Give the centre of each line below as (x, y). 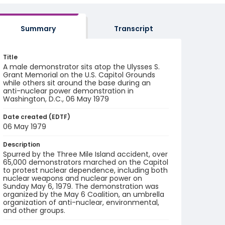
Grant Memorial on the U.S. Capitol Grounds (79, 75)
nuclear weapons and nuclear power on (73, 178)
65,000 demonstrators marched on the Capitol (86, 162)
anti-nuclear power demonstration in (68, 91)
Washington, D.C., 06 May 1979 (56, 99)
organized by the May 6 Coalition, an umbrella (84, 194)
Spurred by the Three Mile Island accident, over (85, 154)
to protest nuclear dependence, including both (85, 170)
